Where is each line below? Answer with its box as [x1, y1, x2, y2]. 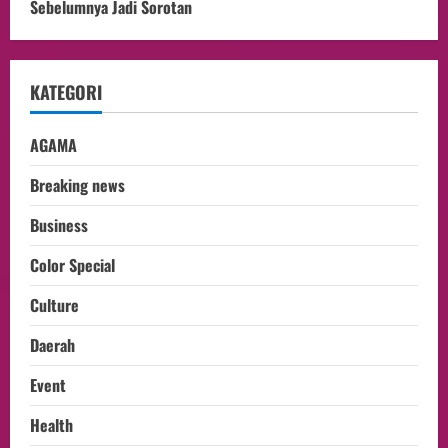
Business [30, 212, 88, 237]
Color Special [30, 252, 115, 277]
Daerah [30, 332, 75, 357]
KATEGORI [30, 78, 102, 105]
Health [30, 412, 73, 437]
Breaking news [30, 172, 125, 197]
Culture [30, 292, 79, 317]
